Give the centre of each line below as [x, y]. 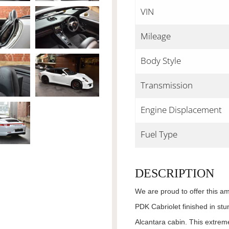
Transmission [167, 85]
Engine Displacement [181, 110]
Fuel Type [159, 134]
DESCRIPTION [175, 173]
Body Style [161, 61]
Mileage [156, 36]
